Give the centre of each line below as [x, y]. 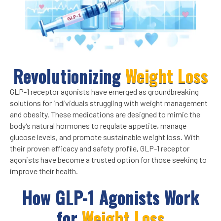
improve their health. [44, 171]
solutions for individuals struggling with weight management [109, 103]
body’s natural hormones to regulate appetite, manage [98, 126]
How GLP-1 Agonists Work [110, 197]
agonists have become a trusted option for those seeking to [108, 160]
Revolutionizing [69, 76]
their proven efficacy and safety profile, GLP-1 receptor [100, 148]
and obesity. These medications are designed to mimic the [105, 114]
